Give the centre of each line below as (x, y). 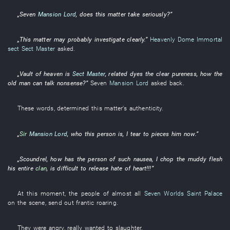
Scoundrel (33, 159)
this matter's (109, 108)
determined (73, 108)
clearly (136, 39)
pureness (184, 74)
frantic (85, 202)
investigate (110, 39)
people (90, 193)
